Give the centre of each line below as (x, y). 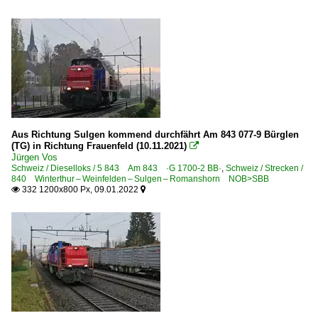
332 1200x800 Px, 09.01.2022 (80, 190)
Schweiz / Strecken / (264, 168)
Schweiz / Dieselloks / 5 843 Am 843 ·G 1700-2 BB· (116, 168)
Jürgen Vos (34, 157)
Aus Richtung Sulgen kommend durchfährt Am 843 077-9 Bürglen (155, 135)
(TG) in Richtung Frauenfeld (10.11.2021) (99, 146)
